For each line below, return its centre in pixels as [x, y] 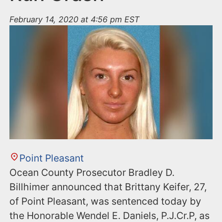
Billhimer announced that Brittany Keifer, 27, [108, 187]
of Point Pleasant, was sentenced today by [106, 201]
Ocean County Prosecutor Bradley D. [92, 173]
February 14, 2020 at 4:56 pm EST [75, 20]
